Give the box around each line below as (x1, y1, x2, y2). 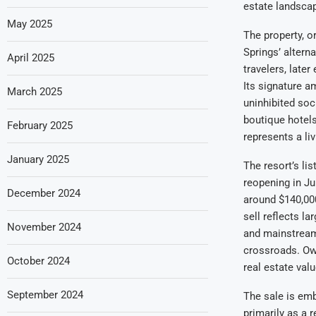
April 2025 (7, 51, 54, 64)
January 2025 (7, 152, 69, 166)
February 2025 (7, 119, 73, 132)
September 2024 (7, 288, 83, 301)
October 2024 (7, 254, 70, 267)
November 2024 (7, 220, 81, 233)
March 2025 (7, 85, 62, 98)
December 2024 (7, 186, 80, 200)
